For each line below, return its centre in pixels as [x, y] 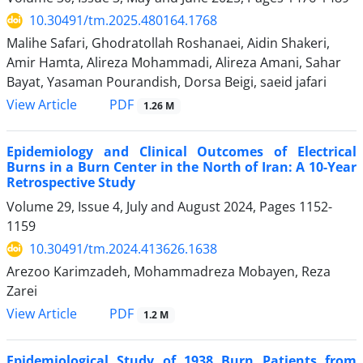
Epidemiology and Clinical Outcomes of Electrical [181, 152]
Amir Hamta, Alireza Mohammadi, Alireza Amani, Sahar [174, 63]
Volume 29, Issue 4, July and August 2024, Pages [153, 207]
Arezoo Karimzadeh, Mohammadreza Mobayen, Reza [169, 272]
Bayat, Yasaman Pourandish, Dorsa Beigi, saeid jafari [167, 82]
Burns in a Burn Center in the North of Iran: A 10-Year [181, 167]
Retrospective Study [71, 183]
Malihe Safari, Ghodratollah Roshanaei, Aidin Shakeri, [168, 43]
